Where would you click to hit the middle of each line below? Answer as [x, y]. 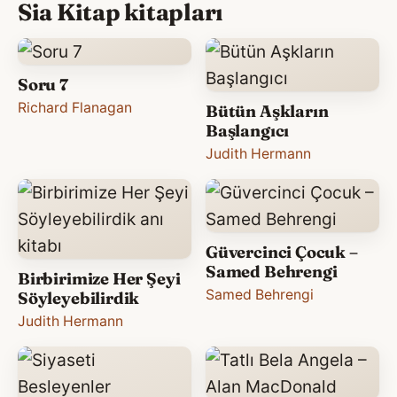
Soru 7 [43, 84]
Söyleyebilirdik [79, 298]
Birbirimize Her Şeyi [99, 278]
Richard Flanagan [75, 107]
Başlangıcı [248, 130]
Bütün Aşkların [267, 111]
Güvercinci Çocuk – [282, 252]
